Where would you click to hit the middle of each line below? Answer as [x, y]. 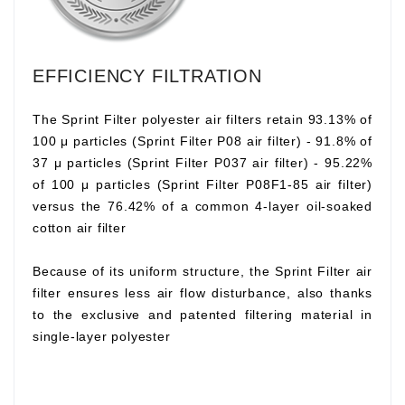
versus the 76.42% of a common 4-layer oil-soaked [202, 206]
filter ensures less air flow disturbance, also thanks [202, 292]
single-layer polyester [102, 336]
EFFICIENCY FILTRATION [147, 75]
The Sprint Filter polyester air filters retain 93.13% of [202, 119]
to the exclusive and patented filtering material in [202, 314]
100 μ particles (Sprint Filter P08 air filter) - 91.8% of [202, 141]
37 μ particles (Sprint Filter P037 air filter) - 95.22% [202, 162]
